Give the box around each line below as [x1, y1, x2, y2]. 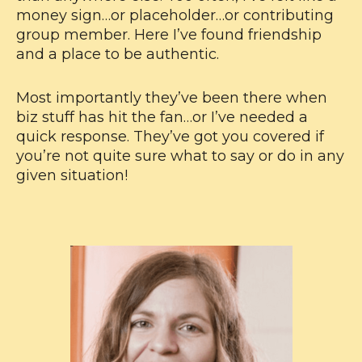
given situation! [16, 166, 128, 185]
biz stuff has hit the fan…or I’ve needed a [16, 108, 308, 127]
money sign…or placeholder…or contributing [16, 6, 334, 25]
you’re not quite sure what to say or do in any [16, 147, 344, 166]
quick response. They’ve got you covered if [16, 128, 324, 146]
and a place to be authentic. [16, 45, 219, 64]
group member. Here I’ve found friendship [16, 26, 322, 44]
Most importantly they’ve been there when [16, 89, 327, 107]
